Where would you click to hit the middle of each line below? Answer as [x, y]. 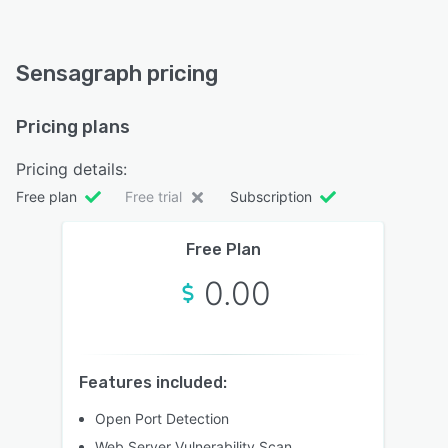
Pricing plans [73, 126]
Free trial [153, 196]
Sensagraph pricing [117, 73]
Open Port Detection [162, 418]
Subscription [271, 196]
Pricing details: [71, 168]
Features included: [153, 382]
